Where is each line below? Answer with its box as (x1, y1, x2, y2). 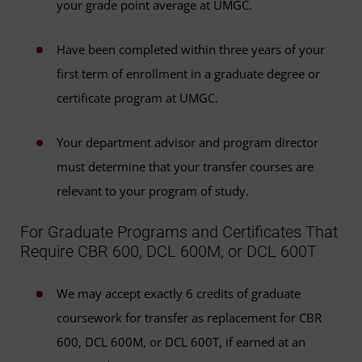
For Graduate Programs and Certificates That (20, 221, 338, 242)
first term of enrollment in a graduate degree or (57, 65, 320, 82)
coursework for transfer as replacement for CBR (57, 309, 322, 326)
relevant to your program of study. (57, 183, 249, 200)
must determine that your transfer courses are (57, 158, 314, 175)
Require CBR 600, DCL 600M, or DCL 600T (20, 241, 317, 261)
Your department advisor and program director (57, 134, 318, 151)
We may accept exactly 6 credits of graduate (57, 284, 301, 301)
